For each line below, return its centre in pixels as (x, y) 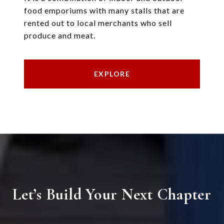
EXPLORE (112, 74)
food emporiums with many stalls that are (104, 10)
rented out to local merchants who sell (98, 23)
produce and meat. (60, 35)
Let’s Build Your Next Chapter (112, 194)
